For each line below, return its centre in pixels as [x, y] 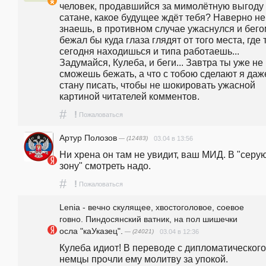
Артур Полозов [88, 137]
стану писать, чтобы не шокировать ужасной [157, 85]
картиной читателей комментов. [129, 96]
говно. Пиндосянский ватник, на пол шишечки [148, 219]
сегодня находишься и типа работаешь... [149, 51]
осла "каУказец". [91, 231]
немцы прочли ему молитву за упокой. [144, 259]
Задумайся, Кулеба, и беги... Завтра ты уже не [161, 62]
